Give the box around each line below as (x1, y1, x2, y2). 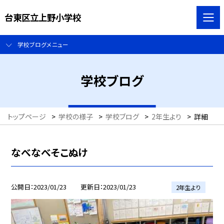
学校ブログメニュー (17, 40, 68, 49)
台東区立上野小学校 (4, 10, 81, 23)
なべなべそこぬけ (11, 144, 88, 159)
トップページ (7, 111, 46, 122)
